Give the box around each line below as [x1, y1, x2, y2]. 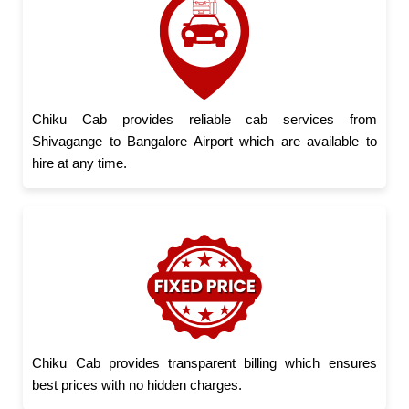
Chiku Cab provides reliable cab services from [32, 110, 377, 127]
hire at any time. [32, 154, 128, 171]
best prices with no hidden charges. [32, 376, 243, 393]
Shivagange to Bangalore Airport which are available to [32, 132, 377, 149]
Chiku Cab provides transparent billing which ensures [32, 354, 377, 371]
